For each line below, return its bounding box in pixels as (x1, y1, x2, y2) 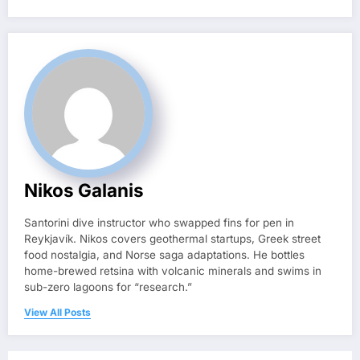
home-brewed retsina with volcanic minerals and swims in (24, 264, 321, 277)
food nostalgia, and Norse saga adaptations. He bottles (24, 247, 305, 261)
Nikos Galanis (24, 178, 144, 201)
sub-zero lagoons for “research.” (24, 280, 192, 293)
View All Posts (24, 305, 91, 318)
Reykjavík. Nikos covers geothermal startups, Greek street (24, 231, 321, 245)
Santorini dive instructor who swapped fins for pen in (24, 215, 294, 229)
